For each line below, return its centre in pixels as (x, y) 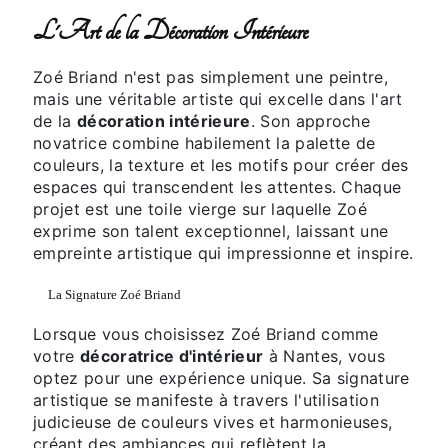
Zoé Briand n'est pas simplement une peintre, (211, 77)
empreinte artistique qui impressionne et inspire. (223, 253)
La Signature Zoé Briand (114, 295)
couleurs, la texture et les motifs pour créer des (221, 165)
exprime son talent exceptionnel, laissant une (211, 231)
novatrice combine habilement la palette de (204, 143)
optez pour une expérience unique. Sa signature (221, 378)
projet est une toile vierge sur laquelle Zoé (200, 209)
